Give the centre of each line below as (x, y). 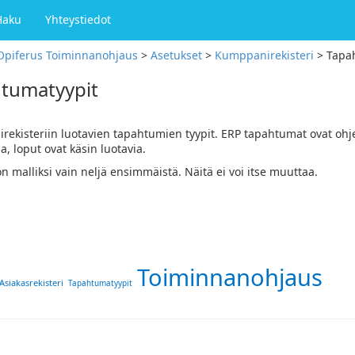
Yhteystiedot (78, 19)
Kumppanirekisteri (264, 55)
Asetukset (176, 55)
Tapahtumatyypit (100, 283)
